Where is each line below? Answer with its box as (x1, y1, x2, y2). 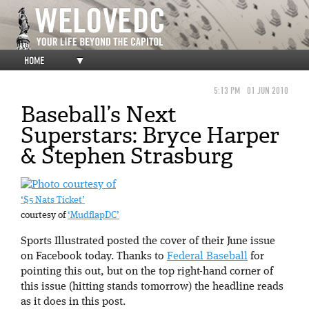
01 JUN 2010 (247, 85, 288, 97)
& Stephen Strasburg (21, 141, 232, 170)
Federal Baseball (167, 251, 248, 263)
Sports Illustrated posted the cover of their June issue (21, 236, 275, 248)
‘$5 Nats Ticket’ (21, 196, 85, 206)
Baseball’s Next (21, 100, 177, 129)
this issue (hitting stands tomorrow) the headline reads (21, 281, 283, 293)
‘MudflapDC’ (68, 211, 119, 221)
